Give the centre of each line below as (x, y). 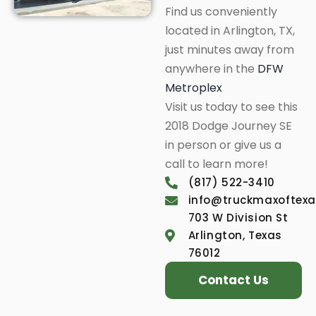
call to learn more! (217, 164)
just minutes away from (230, 50)
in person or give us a (223, 145)
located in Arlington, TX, (230, 31)
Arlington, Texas (235, 235)
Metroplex (194, 88)
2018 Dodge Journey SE (229, 126)
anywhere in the (211, 69)
